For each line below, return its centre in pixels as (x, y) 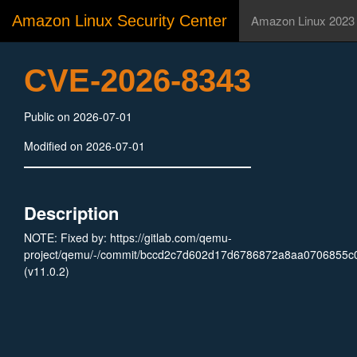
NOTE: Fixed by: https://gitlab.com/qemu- (128, 237)
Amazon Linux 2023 (303, 20)
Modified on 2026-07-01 (84, 146)
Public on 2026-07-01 (78, 116)
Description (71, 213)
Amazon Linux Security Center (120, 21)
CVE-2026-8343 (137, 80)
